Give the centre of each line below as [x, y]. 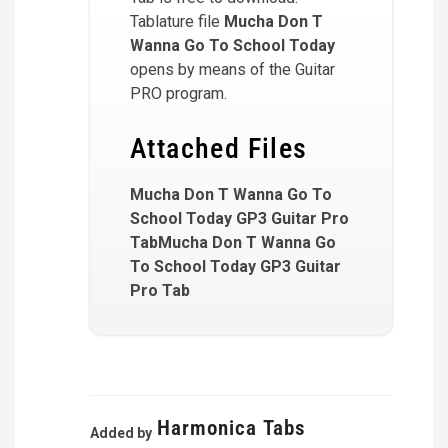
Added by [121, 433]
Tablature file [177, 21]
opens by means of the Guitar [232, 69]
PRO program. [178, 93]
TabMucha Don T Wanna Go [233, 242]
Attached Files [219, 148]
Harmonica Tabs [231, 428]
